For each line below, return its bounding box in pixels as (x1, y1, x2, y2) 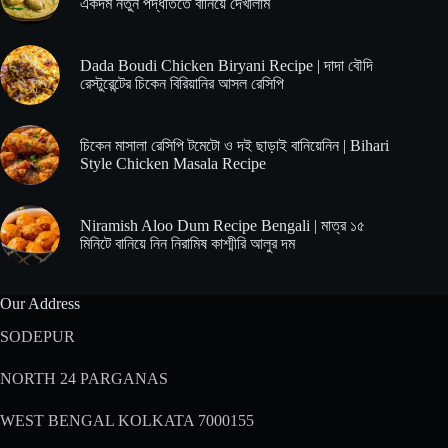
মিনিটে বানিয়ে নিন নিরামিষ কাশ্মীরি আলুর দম (80, 235, 295, 253)
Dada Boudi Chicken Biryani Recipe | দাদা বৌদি (80, 57, 373, 75)
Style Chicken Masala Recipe (80, 155, 266, 173)
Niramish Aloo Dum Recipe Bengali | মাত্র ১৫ (80, 217, 365, 235)
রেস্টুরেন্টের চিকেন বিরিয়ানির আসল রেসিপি (80, 75, 284, 93)
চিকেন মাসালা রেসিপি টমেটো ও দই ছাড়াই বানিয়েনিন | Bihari (80, 137, 389, 155)
